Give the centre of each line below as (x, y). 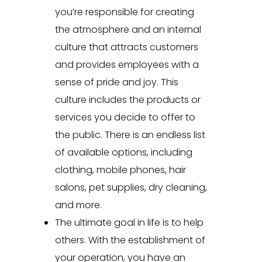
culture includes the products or (127, 100)
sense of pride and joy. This (116, 82)
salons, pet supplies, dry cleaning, (131, 188)
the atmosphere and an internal (128, 30)
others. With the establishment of (130, 240)
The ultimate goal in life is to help (129, 223)
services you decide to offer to (125, 118)
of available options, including (123, 153)
